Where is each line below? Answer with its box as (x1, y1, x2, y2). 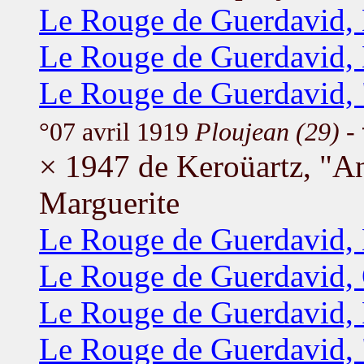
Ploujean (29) (195, 117, 340, 146)
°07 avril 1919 (39, 117, 195, 146)
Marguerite (39, 184, 180, 220)
